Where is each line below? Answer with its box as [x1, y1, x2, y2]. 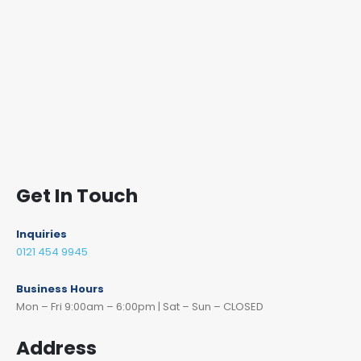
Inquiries [16, 226, 67, 242]
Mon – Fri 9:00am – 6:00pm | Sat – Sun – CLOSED [16, 298, 263, 314]
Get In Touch [16, 182, 138, 209]
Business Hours [16, 280, 104, 297]
